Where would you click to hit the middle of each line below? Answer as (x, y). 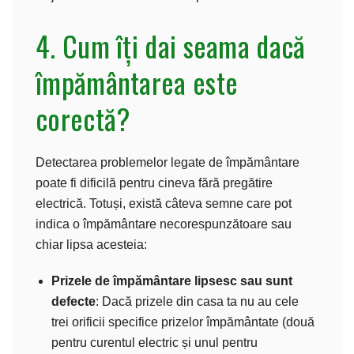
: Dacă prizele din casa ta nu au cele (197, 301)
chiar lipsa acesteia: (91, 244)
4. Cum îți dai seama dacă (171, 45)
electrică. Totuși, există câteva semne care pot (164, 203)
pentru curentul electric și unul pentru (154, 342)
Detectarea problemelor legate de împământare (168, 162)
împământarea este (137, 81)
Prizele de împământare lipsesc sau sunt (172, 281)
